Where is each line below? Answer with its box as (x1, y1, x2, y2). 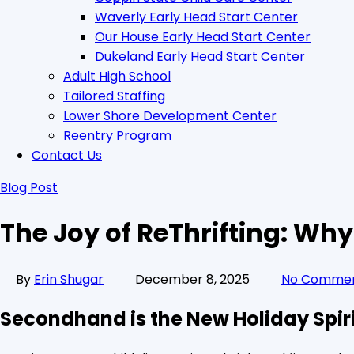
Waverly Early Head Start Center (95, 8, 298, 26)
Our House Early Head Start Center (95, 28, 311, 46)
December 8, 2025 (135, 269, 250, 288)
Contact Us (32, 146, 102, 164)
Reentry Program (63, 126, 171, 145)
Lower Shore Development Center (63, 107, 277, 125)
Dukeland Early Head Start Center (95, 47, 305, 66)
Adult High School (63, 67, 171, 85)
